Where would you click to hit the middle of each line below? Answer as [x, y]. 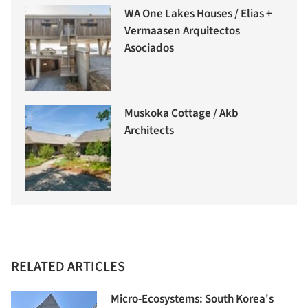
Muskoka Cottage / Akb [181, 114]
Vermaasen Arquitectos [182, 31]
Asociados [149, 48]
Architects [149, 131]
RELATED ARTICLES [68, 267]
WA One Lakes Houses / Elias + [198, 14]
